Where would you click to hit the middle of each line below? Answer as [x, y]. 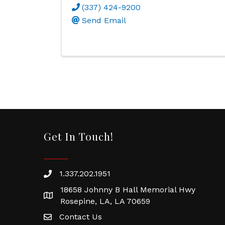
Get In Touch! [79, 136]
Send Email [104, 20]
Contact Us [81, 216]
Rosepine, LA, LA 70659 [105, 201]
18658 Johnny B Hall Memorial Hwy [128, 189]
